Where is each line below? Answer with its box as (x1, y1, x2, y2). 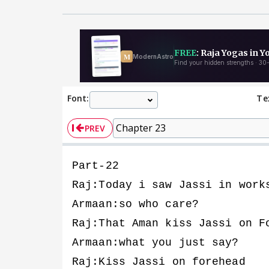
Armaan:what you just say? (72, 236, 239, 249)
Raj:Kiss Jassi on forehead (72, 255, 246, 268)
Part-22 (72, 159, 119, 172)
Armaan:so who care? (72, 198, 199, 210)
